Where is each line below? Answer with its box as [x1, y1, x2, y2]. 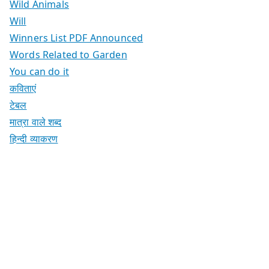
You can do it [10, 64, 70, 78]
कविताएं [10, 81, 37, 95]
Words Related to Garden [10, 47, 127, 61]
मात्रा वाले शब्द [10, 115, 62, 128]
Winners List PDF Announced [10, 31, 144, 44]
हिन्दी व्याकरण [10, 131, 58, 145]
